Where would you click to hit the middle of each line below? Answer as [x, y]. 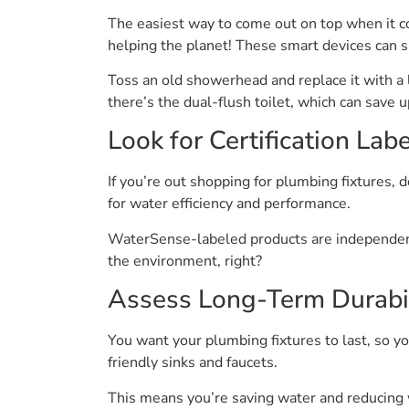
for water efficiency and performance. [229, 204]
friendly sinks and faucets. [193, 363]
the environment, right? [185, 261]
